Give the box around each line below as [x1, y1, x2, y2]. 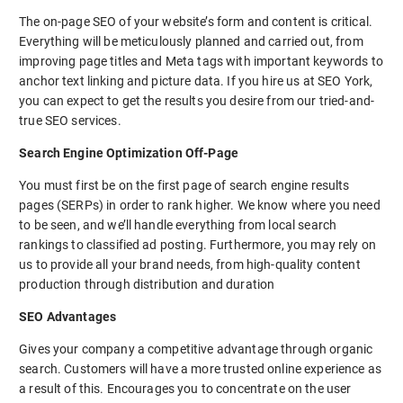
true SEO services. [19, 112, 121, 128]
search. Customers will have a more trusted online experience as [19, 361, 381, 376]
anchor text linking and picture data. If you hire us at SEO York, [19, 73, 373, 88]
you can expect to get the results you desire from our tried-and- [19, 93, 375, 108]
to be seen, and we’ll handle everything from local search [19, 217, 337, 232]
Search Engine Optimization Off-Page [19, 145, 239, 160]
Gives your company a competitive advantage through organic [19, 341, 373, 356]
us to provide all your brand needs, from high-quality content [19, 256, 361, 272]
